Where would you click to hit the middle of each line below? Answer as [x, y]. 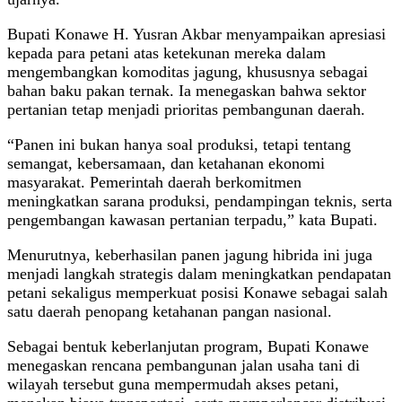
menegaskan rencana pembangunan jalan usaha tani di [184, 366]
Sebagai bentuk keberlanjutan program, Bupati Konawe [188, 347]
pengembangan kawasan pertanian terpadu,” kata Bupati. [192, 220]
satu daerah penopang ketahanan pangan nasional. [170, 312]
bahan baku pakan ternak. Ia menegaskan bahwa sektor [187, 91]
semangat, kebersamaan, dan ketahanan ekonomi [166, 164]
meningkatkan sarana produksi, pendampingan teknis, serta [200, 201]
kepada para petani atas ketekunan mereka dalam [166, 53]
